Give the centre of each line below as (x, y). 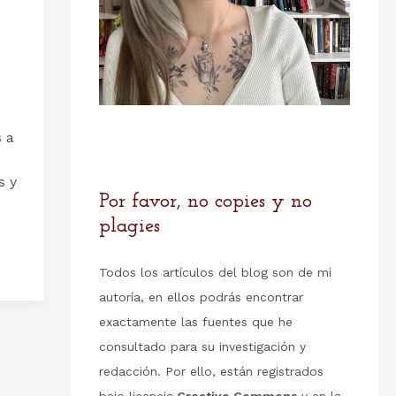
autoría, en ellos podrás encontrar (201, 297)
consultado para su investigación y (202, 347)
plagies (129, 227)
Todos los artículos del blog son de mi (215, 273)
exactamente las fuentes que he (195, 322)
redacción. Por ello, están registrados (211, 372)
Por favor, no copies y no (205, 202)
